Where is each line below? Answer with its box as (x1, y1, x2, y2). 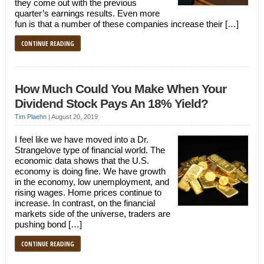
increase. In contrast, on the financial (14, 198, 155, 208)
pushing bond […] (14, 219, 82, 229)
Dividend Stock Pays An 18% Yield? (14, 97, 208, 111)
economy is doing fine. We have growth (14, 166, 166, 176)
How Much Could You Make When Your (14, 82, 226, 96)
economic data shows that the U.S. (14, 156, 149, 166)
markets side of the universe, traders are (14, 209, 170, 219)
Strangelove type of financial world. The (14, 145, 165, 155)
